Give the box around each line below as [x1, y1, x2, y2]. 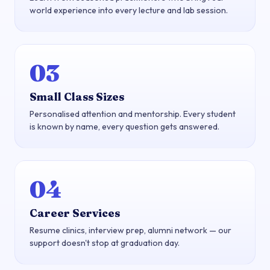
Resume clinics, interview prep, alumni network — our [30, 224, 231, 236]
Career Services [30, 206, 120, 219]
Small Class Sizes [30, 90, 124, 103]
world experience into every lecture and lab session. [30, 5, 228, 16]
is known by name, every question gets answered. [30, 121, 219, 132]
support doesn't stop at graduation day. [30, 237, 180, 248]
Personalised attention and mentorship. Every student [30, 108, 236, 119]
